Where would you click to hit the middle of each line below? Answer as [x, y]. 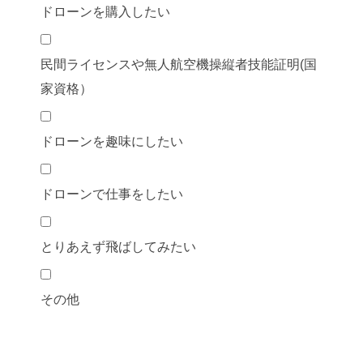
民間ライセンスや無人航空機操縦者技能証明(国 [179, 64]
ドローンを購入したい [105, 11]
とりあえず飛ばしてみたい [118, 246]
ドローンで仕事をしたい [112, 194]
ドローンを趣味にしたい [112, 141]
